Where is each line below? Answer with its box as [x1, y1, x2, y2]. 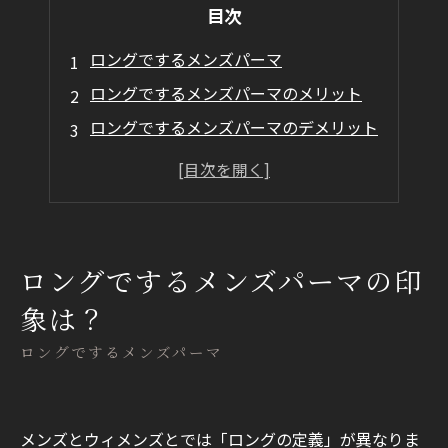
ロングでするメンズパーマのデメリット [90, 115, 378, 140]
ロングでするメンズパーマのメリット [90, 81, 362, 106]
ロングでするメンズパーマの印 [20, 261, 424, 301]
